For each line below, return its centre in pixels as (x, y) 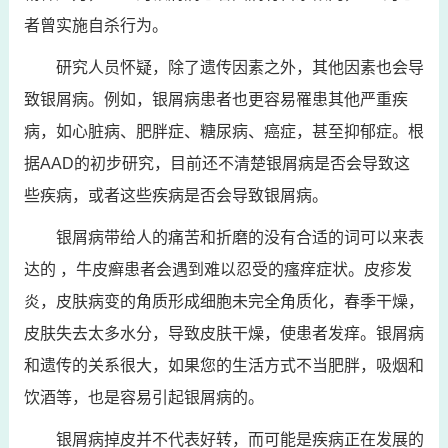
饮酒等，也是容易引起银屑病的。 (143, 397)
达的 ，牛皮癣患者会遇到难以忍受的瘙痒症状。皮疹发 (217, 269)
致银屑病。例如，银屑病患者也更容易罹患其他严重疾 (215, 99)
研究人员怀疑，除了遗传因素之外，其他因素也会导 (239, 67)
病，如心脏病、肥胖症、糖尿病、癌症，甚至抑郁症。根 (223, 131)
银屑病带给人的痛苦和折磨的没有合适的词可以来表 (239, 237)
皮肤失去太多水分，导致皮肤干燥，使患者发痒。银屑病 (223, 333)
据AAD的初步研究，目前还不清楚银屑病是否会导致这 (216, 163)
